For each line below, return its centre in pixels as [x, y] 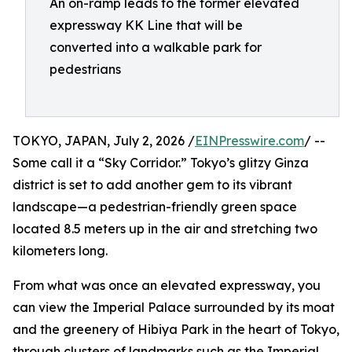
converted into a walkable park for [156, 47]
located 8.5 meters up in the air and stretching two [165, 229]
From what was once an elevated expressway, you [167, 285]
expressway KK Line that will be [146, 25]
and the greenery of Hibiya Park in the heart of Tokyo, [176, 329]
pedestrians [85, 69]
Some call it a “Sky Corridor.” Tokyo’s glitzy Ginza [161, 163]
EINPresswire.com [249, 141]
